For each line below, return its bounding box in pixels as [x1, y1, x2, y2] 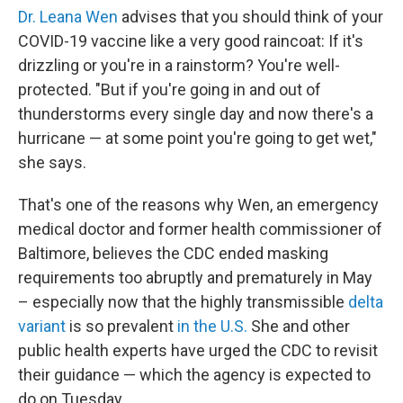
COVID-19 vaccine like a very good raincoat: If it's [18, 31, 363, 50]
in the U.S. [177, 317, 247, 336]
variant [18, 317, 66, 336]
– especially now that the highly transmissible [18, 292, 348, 311]
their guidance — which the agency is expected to [18, 365, 371, 384]
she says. [18, 153, 86, 172]
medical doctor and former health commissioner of [18, 219, 382, 238]
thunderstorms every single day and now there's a [18, 104, 373, 123]
